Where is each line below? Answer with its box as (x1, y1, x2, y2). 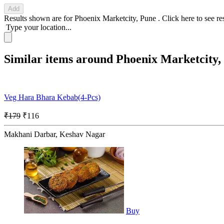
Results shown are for (4, 13, 74, 22)
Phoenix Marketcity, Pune (74, 13, 158, 22)
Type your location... (6, 22, 71, 31)
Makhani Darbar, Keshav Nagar (4, 129, 105, 138)
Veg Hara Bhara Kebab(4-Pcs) (4, 92, 100, 101)
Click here (162, 13, 196, 22)
